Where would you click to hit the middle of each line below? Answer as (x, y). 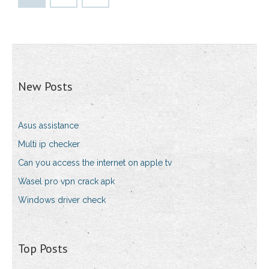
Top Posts (43, 249)
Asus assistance (48, 126)
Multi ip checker (49, 144)
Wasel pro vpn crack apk (66, 182)
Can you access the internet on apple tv (95, 163)
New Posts (45, 87)
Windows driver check (62, 200)
